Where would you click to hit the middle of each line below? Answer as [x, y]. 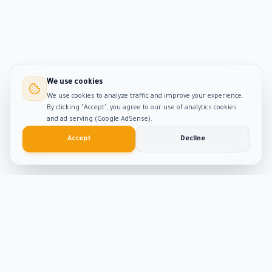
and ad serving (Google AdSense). [100, 120]
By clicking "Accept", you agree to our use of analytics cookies [142, 108]
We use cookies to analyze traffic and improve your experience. [145, 97]
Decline [192, 139]
